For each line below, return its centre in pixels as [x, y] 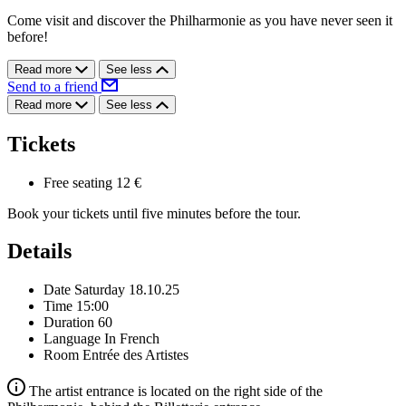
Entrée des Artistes [135, 355]
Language [72, 339]
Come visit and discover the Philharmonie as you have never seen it [200, 20]
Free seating [78, 182]
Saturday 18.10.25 [127, 290]
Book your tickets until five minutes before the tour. [154, 213]
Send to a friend [54, 86]
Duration [69, 323]
